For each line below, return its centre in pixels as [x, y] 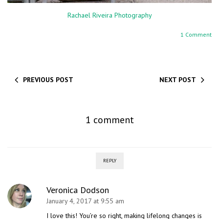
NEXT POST [178, 80]
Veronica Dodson [78, 190]
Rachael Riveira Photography [109, 15]
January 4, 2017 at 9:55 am [85, 201]
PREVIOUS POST [48, 80]
